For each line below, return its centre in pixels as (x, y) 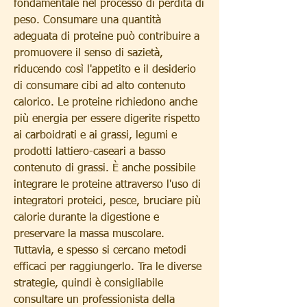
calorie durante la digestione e (86, 218)
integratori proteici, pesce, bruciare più (107, 201)
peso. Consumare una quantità (87, 20)
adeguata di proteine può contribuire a (107, 37)
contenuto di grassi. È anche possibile (105, 168)
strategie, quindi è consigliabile (88, 283)
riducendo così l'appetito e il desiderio (105, 70)
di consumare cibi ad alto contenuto (100, 86)
